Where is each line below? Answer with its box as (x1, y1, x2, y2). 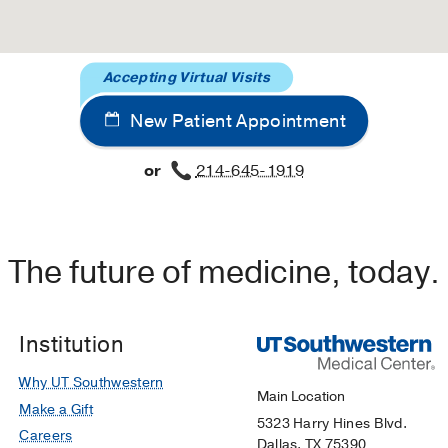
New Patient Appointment (126, 108, 346, 132)
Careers (19, 426, 73, 446)
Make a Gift (19, 399, 93, 419)
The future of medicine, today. (8, 250, 440, 294)
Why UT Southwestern (19, 372, 164, 392)
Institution (19, 329, 125, 360)
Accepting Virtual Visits (103, 67, 270, 86)
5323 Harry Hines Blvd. (256, 413, 408, 433)
